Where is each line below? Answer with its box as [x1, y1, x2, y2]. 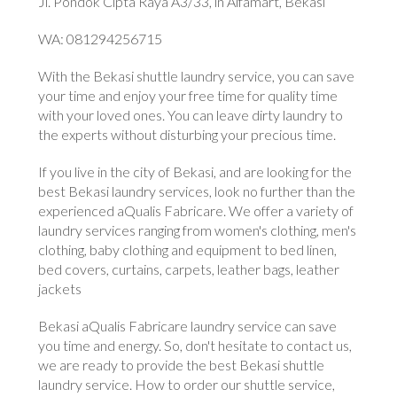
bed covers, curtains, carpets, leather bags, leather [38, 261, 340, 278]
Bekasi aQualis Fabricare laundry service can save [38, 317, 338, 335]
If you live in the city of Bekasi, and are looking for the [38, 163, 353, 181]
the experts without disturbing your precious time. [38, 126, 337, 144]
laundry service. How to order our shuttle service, [38, 376, 336, 393]
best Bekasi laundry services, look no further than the [38, 183, 356, 200]
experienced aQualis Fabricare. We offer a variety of [38, 202, 354, 220]
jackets [38, 280, 82, 298]
